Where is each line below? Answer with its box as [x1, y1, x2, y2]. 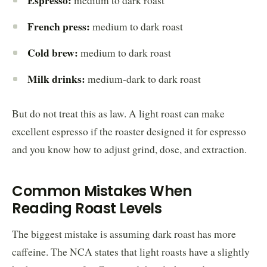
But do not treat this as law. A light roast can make [12, 106, 225, 120]
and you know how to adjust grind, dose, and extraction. [12, 142, 247, 156]
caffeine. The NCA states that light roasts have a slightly [12, 244, 250, 259]
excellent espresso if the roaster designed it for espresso [12, 124, 246, 138]
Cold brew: [27, 44, 78, 60]
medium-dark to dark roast [85, 72, 201, 86]
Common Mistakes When [12, 181, 193, 201]
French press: [27, 18, 90, 34]
